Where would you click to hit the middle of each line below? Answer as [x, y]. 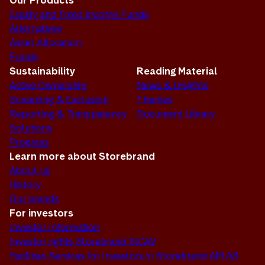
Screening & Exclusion [59, 100]
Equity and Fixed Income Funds [79, 14]
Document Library [176, 114]
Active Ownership [48, 85]
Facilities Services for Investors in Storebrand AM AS [124, 256]
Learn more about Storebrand [82, 156]
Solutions [31, 128]
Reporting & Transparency [68, 114]
